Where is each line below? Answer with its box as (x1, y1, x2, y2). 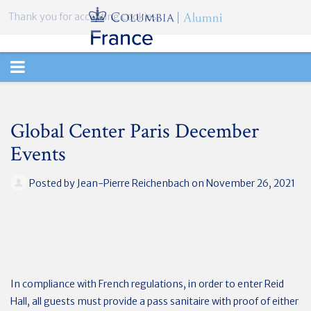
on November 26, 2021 (190, 176, 295, 190)
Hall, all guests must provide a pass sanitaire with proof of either (10, 294, 299, 308)
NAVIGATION (10, 85, 112, 107)
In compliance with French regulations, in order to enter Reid (10, 277, 284, 290)
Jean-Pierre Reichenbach (77, 176, 190, 190)
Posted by (27, 176, 77, 190)
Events (10, 141, 66, 168)
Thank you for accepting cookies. (8, 10, 159, 23)
